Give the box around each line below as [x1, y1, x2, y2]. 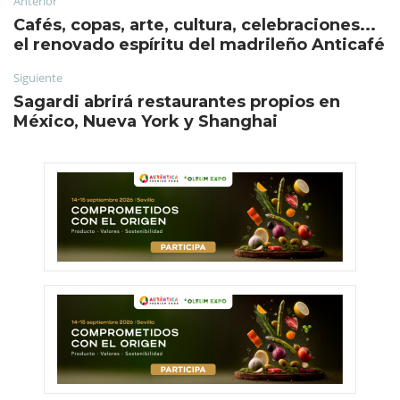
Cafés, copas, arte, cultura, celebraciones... [13, 14, 376, 35]
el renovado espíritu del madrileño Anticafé [13, 34, 385, 54]
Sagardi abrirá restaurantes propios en [13, 91, 340, 112]
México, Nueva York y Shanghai [13, 111, 278, 131]
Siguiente [13, 69, 62, 86]
